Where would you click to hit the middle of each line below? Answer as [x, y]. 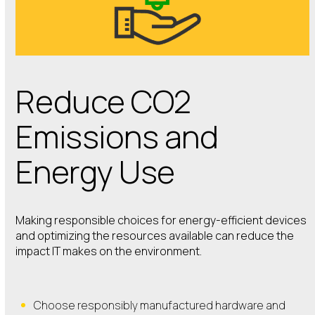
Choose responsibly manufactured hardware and [160, 306]
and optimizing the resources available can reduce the [155, 236]
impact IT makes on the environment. [109, 251]
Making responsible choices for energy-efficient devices [161, 220]
